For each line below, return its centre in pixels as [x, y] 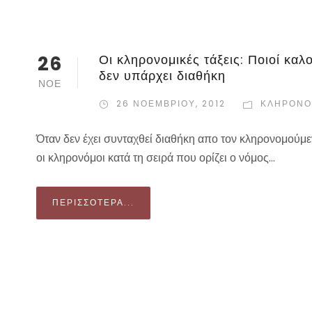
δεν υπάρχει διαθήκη [162, 76]
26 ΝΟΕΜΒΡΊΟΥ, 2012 [171, 104]
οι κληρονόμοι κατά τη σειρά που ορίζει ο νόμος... [156, 158]
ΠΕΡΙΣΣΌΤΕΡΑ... [93, 203]
